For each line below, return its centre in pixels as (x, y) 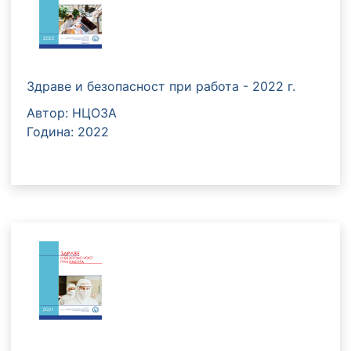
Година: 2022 (68, 131)
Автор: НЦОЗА (72, 112)
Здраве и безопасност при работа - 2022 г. (161, 86)
